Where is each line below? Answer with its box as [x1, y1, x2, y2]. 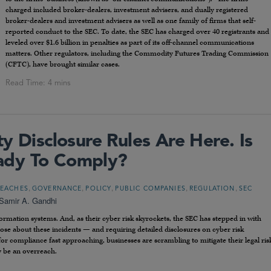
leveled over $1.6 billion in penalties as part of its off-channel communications [5, 38, 254, 48]
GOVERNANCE [31, 186, 82, 193]
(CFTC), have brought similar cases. [5, 60, 120, 70]
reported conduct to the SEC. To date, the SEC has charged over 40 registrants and [5, 27, 269, 37]
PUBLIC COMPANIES [115, 186, 186, 193]
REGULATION [189, 186, 235, 193]
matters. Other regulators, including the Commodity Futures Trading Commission [5, 49, 269, 59]
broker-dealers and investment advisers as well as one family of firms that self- [5, 16, 256, 26]
